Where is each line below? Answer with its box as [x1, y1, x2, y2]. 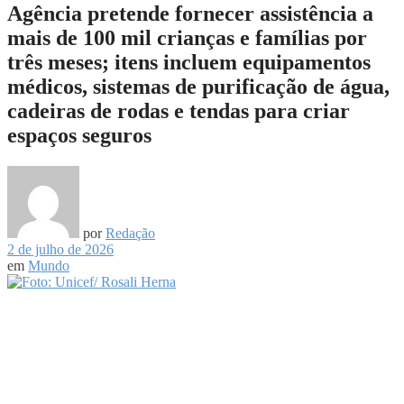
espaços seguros [7, 123, 151, 147]
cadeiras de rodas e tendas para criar [7, 98, 350, 123]
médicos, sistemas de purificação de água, [7, 74, 390, 98]
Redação [106, 225, 155, 241]
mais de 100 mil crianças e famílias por [7, 25, 367, 50]
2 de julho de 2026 [7, 241, 114, 257]
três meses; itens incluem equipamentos [7, 50, 371, 74]
